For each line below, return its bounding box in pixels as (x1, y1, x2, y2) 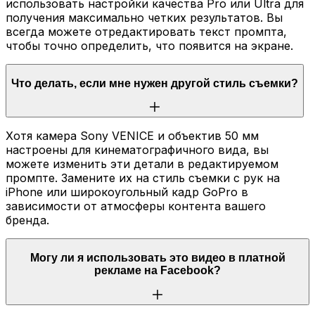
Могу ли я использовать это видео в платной (30, 251, 285, 264)
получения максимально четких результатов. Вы (6, 11, 283, 25)
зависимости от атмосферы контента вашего (6, 199, 266, 214)
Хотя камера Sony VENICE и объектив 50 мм (6, 129, 259, 143)
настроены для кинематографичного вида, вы (6, 143, 269, 157)
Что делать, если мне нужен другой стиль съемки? (11, 77, 298, 89)
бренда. (6, 213, 49, 228)
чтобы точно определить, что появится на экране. (6, 39, 293, 53)
